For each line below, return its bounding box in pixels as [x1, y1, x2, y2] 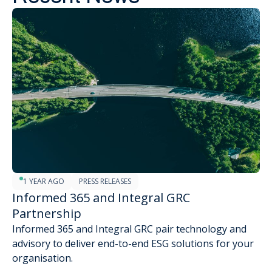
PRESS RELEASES [79, 176, 131, 187]
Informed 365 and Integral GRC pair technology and [12, 222, 246, 236]
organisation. [12, 251, 73, 265]
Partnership [12, 205, 81, 222]
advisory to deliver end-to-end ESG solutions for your [12, 237, 254, 251]
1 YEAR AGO [23, 176, 64, 187]
